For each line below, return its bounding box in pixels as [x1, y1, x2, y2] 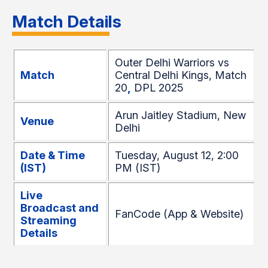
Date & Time [20, 149, 85, 162]
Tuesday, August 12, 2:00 [115, 149, 239, 162]
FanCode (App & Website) [115, 208, 243, 220]
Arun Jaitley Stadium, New [115, 109, 246, 121]
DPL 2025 [131, 81, 184, 94]
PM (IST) [115, 162, 160, 174]
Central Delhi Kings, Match [115, 69, 246, 81]
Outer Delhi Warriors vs [115, 56, 229, 69]
